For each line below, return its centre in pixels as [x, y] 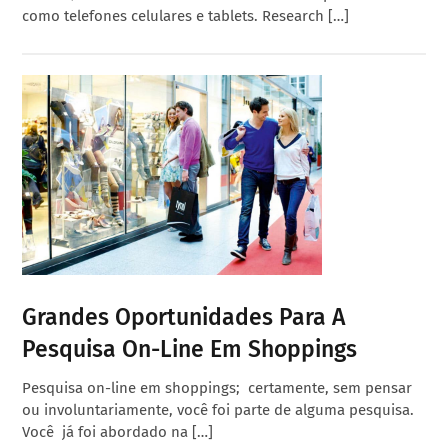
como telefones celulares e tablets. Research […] [186, 15]
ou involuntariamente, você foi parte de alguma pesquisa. [218, 409]
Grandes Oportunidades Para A [184, 316]
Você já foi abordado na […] [118, 431]
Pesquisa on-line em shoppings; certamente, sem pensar [217, 387]
